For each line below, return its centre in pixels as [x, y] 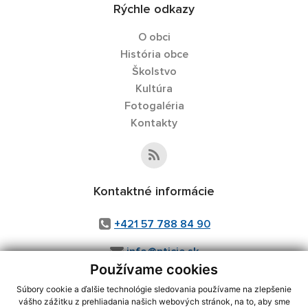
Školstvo [154, 71]
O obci [154, 37]
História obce [154, 54]
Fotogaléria [154, 106]
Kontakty [154, 123]
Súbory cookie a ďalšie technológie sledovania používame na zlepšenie [154, 289]
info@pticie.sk [162, 252]
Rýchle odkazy [154, 10]
